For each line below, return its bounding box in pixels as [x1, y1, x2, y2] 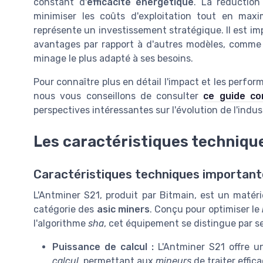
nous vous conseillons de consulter [33, 90, 204, 102]
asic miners [96, 204, 150, 215]
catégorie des [33, 204, 97, 215]
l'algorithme [33, 218, 88, 230]
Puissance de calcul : [52, 241, 154, 253]
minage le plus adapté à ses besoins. [33, 53, 193, 65]
